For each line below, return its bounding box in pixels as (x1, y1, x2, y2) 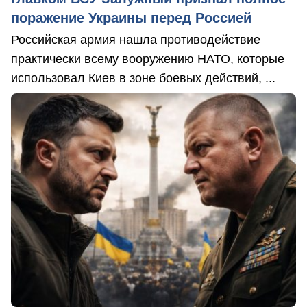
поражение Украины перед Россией (11, 10, 251, 25)
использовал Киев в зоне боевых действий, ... (11, 71, 275, 85)
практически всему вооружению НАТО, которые (11, 51, 284, 66)
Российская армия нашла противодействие (11, 32, 260, 47)
